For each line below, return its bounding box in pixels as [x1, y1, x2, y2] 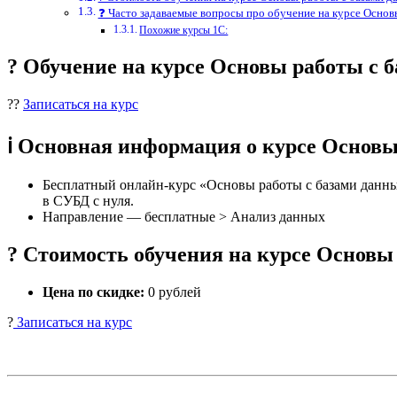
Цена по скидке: [43, 284, 144, 300]
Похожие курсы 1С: [139, 25, 229, 37]
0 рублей [144, 284, 201, 300]
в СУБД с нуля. [43, 192, 134, 208]
